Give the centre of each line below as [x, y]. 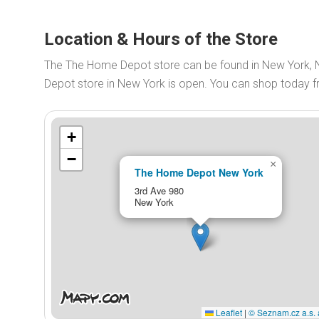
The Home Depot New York [199, 172]
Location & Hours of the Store [161, 39]
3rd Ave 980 [159, 190]
